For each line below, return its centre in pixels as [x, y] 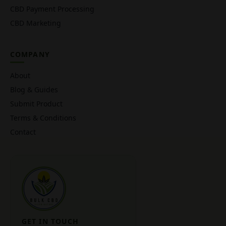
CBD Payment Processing [52, 9]
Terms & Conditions [43, 118]
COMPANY [30, 54]
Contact [23, 132]
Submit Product [36, 103]
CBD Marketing [36, 23]
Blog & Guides [34, 89]
